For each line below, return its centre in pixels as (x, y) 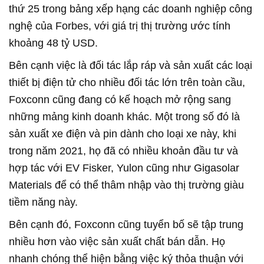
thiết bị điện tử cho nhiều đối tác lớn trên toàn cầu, (127, 82)
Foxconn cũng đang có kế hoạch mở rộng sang (120, 99)
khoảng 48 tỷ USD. (53, 43)
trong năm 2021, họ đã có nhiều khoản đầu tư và (123, 151)
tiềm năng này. (43, 202)
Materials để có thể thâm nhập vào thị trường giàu (126, 185)
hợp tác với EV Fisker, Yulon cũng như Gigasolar (124, 168)
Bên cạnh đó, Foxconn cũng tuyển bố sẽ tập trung (126, 224)
